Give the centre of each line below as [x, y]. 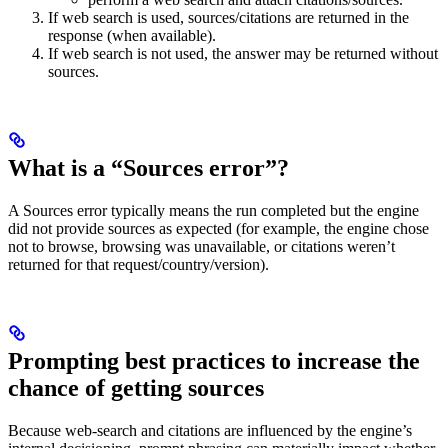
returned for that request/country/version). [138, 265]
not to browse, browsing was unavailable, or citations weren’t [201, 247]
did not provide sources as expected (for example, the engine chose [218, 229]
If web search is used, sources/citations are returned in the [228, 18]
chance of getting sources [136, 388]
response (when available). [132, 36]
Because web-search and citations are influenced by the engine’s [210, 431]
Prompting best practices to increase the [214, 361]
